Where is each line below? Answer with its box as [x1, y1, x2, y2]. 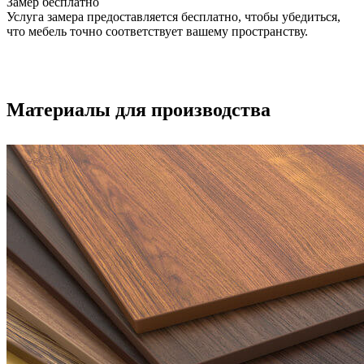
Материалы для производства [6, 99, 271, 121]
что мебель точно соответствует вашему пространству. [6, 24, 308, 38]
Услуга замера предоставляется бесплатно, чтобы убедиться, [6, 9, 340, 24]
